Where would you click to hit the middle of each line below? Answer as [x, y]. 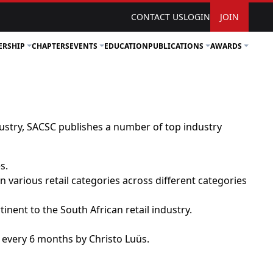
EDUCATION [126, 46]
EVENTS [83, 46]
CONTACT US [157, 17]
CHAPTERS [51, 46]
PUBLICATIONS [176, 46]
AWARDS [226, 46]
